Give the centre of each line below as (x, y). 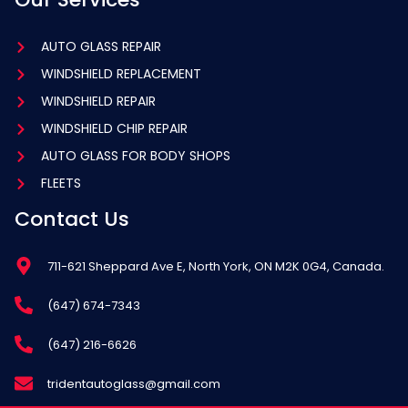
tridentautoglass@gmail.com (134, 383)
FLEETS (61, 184)
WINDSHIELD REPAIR (98, 102)
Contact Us (72, 219)
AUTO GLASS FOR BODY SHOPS (135, 156)
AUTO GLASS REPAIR (101, 47)
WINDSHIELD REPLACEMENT (121, 74)
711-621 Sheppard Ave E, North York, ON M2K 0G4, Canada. (216, 266)
